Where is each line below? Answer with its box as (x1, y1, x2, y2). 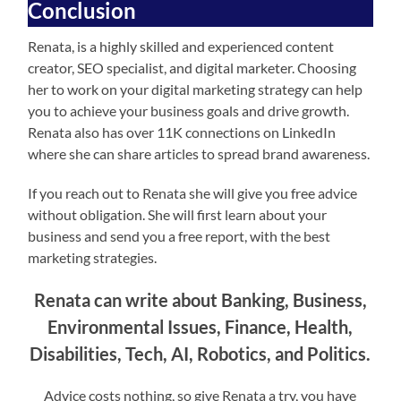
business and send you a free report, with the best (28, 226, 331, 244)
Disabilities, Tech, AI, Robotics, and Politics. (30, 342, 371, 364)
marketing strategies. (28, 248, 158, 266)
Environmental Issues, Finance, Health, (47, 315, 354, 337)
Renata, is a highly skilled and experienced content (28, 37, 335, 55)
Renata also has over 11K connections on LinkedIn (28, 123, 337, 141)
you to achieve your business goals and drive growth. (28, 101, 350, 119)
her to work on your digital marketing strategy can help (28, 80, 363, 98)
